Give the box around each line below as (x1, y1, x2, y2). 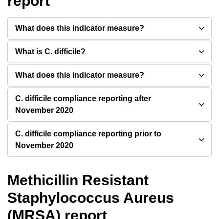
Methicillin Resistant (7, 172, 149, 188)
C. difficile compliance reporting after (15, 94, 151, 103)
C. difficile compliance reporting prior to (15, 130, 161, 138)
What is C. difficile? (15, 47, 86, 56)
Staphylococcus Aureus (7, 190, 174, 206)
